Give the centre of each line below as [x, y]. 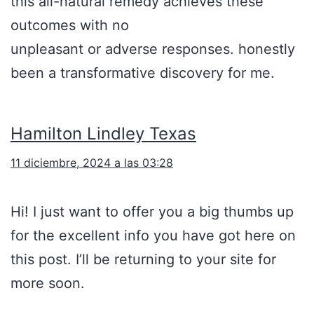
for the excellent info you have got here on [153, 236]
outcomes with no [70, 26]
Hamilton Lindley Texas [103, 134]
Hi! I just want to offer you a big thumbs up [152, 212]
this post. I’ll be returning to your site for [143, 260]
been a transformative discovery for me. [143, 73]
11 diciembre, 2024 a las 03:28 [92, 163]
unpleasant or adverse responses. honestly [153, 49]
